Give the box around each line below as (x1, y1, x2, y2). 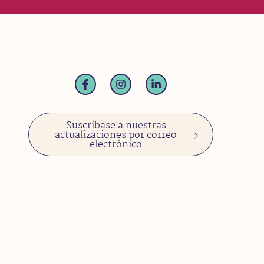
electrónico (90, 137, 143, 153)
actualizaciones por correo (55, 127, 177, 144)
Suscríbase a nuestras (65, 118, 166, 134)
